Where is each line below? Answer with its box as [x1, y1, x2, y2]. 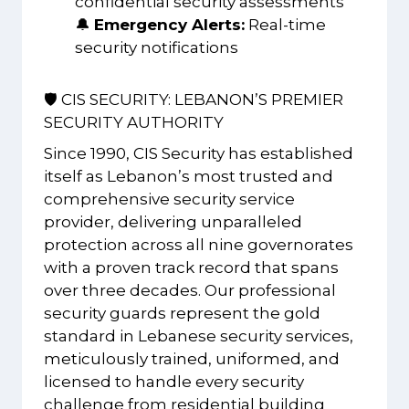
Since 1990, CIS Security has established [44, 143, 353, 163]
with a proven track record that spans [44, 257, 339, 277]
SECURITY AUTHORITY [44, 113, 224, 132]
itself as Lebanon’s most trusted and [44, 166, 333, 185]
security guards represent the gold [44, 303, 320, 322]
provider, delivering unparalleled [44, 212, 302, 231]
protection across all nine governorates [44, 235, 353, 254]
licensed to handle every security [44, 372, 304, 391]
